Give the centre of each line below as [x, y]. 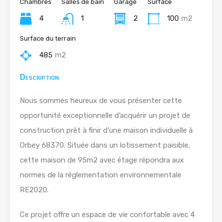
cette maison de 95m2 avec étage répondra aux [102, 160]
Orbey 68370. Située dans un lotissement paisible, [105, 145]
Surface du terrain [48, 38]
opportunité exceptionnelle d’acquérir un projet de [105, 115]
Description [39, 77]
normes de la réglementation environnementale [101, 175]
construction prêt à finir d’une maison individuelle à [106, 130]
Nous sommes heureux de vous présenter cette [101, 101]
